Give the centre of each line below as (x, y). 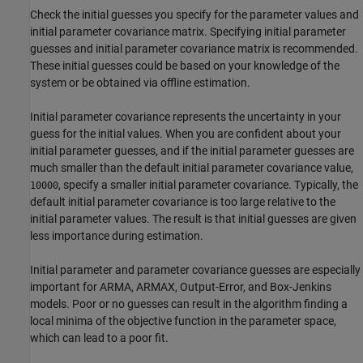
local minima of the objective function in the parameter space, (183, 321)
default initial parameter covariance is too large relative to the (183, 202)
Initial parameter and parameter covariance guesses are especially (195, 270)
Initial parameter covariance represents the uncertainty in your (186, 117)
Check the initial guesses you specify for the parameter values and (194, 15)
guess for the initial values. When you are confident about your (186, 134)
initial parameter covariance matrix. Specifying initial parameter (188, 32)
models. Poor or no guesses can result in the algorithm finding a (189, 304)
